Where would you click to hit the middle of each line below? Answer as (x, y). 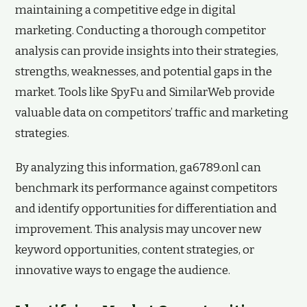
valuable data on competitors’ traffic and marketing (152, 113)
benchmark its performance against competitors (146, 188)
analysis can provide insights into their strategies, (147, 51)
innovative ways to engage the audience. (123, 270)
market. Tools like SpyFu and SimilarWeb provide (145, 92)
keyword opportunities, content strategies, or (135, 250)
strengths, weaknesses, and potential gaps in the (144, 72)
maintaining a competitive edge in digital (125, 10)
